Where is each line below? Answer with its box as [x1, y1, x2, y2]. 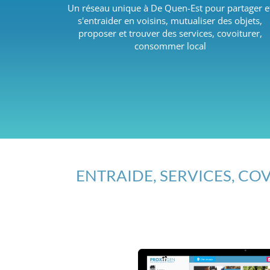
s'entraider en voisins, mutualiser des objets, [78, 14, 262, 27]
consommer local [134, 40, 206, 52]
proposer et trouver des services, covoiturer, [78, 27, 262, 39]
